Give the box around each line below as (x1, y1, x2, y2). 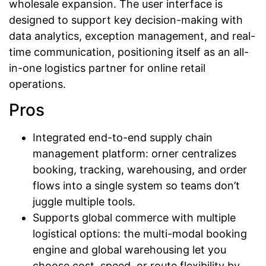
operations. (9, 77, 66, 90)
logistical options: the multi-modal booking (33, 227, 247, 240)
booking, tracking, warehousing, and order (33, 163, 247, 176)
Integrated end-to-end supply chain (33, 131, 213, 144)
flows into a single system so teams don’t (33, 179, 240, 192)
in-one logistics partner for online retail (9, 61, 205, 74)
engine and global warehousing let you (33, 243, 226, 256)
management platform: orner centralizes (33, 147, 236, 160)
